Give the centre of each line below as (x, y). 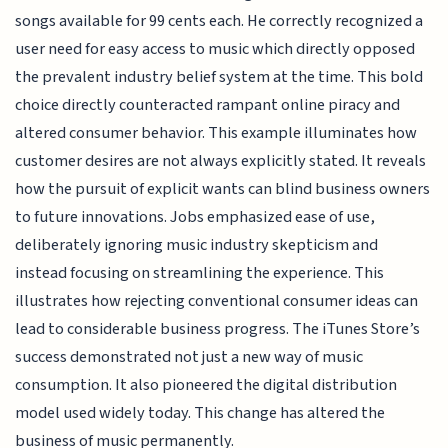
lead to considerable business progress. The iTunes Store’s (218, 329)
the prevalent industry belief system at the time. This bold (219, 77)
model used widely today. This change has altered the (200, 413)
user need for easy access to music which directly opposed (215, 49)
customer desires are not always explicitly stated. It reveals (221, 161)
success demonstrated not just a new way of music (189, 357)
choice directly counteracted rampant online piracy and (208, 105)
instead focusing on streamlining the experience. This (200, 273)
